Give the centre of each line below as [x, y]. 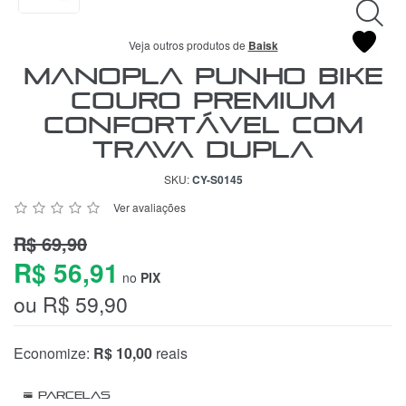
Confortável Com [203, 124]
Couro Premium [203, 100]
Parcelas [72, 394]
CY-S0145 [217, 179]
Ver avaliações [150, 207]
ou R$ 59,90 [71, 304]
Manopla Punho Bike [203, 75]
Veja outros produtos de [188, 44]
